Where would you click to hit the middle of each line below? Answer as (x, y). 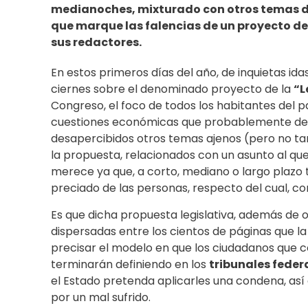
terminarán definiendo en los (130, 265)
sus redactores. (96, 43)
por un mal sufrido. (101, 298)
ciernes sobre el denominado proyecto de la (172, 89)
